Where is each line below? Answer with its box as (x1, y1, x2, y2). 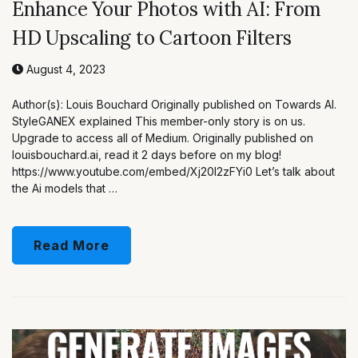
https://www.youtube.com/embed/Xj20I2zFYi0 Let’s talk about (12, 164, 335, 178)
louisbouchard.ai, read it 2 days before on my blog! (12, 147, 281, 161)
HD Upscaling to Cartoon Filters (12, 25, 292, 50)
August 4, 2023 (23, 62, 105, 76)
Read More (34, 237, 109, 253)
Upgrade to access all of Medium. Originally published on (12, 130, 313, 145)
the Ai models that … (12, 181, 117, 195)
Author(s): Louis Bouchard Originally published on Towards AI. (12, 97, 336, 111)
